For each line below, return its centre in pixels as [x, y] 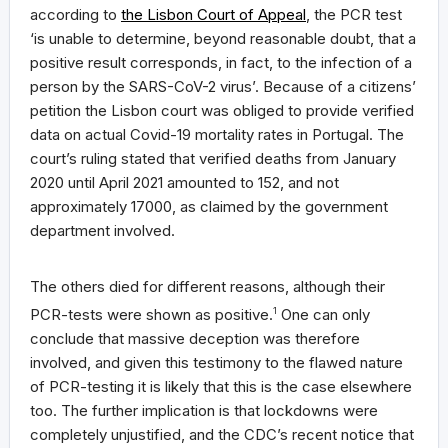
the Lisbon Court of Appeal [213, 14]
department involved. [102, 230]
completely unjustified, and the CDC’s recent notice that [222, 434]
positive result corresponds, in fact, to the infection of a [221, 62]
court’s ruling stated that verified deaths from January [213, 158]
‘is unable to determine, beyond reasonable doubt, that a [223, 38]
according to [75, 14]
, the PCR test [354, 14]
